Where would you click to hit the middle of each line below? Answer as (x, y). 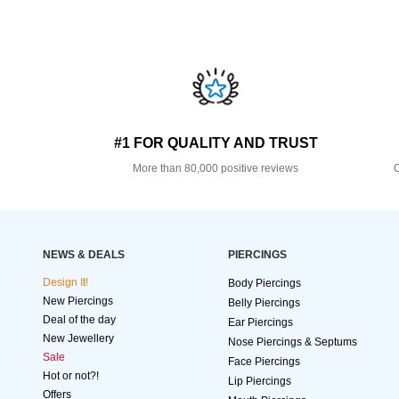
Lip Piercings (260, 382)
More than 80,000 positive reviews (216, 169)
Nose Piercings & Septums (293, 342)
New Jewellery (78, 339)
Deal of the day (79, 320)
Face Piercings (264, 362)
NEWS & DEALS (84, 255)
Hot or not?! (71, 376)
